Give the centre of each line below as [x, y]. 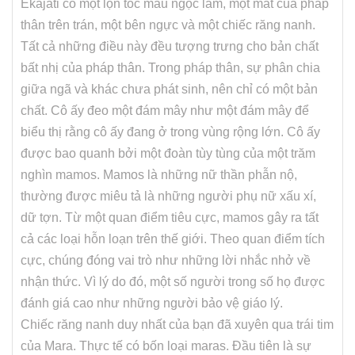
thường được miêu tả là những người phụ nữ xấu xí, [168, 196]
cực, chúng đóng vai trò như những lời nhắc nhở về [166, 260]
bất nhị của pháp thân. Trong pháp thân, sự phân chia [170, 68]
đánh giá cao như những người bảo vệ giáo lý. [152, 303]
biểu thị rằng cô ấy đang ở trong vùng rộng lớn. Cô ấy [170, 132]
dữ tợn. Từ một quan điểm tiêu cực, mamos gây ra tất [170, 218]
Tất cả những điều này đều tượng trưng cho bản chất [170, 46]
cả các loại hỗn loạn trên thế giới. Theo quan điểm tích [173, 239]
